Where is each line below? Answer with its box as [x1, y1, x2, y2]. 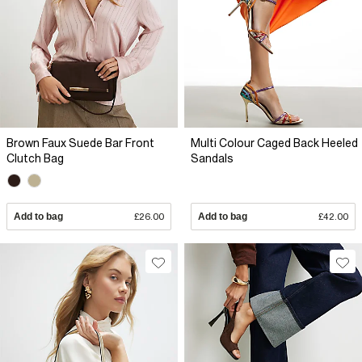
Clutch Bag [6, 152, 64, 165]
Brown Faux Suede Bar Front [6, 137, 154, 149]
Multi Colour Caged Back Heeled [191, 137, 358, 149]
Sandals [191, 152, 234, 165]
